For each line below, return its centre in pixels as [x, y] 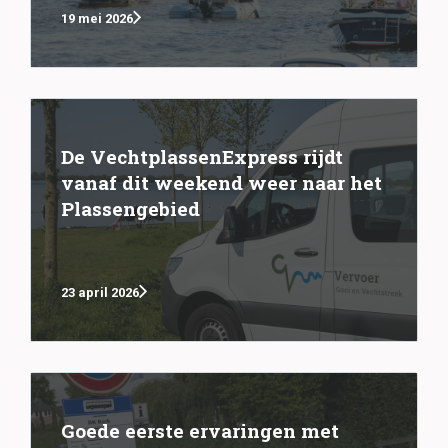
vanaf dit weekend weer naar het [221, 183]
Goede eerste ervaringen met [200, 431]
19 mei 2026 [97, 18]
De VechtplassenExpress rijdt [202, 157]
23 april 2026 [100, 292]
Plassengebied [130, 209]
